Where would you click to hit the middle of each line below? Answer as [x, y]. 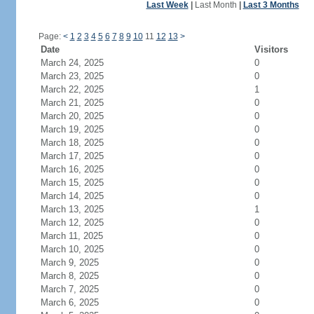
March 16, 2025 [72, 169]
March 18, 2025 [72, 143]
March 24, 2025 [72, 63]
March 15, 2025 [72, 183]
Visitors [271, 49]
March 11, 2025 [71, 236]
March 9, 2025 [69, 262]
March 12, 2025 [72, 223]
